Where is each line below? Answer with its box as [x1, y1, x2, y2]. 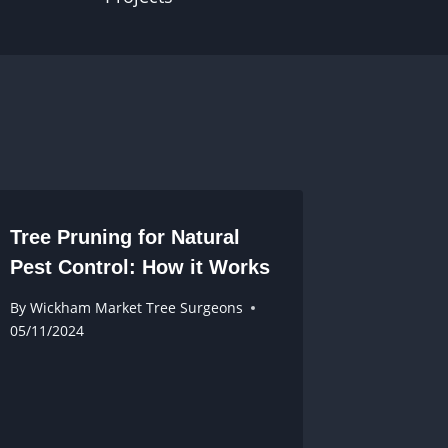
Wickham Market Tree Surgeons [29, 298, 243, 318]
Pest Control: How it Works [10, 255, 271, 278]
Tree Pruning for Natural [10, 225, 241, 248]
